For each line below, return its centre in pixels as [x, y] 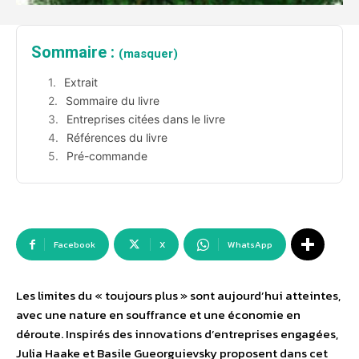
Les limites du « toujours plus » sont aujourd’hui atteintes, [178, 296]
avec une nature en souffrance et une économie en [158, 315]
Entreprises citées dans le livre [146, 119]
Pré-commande [107, 156]
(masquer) [148, 54]
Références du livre [117, 138]
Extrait [81, 83]
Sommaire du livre [113, 101]
